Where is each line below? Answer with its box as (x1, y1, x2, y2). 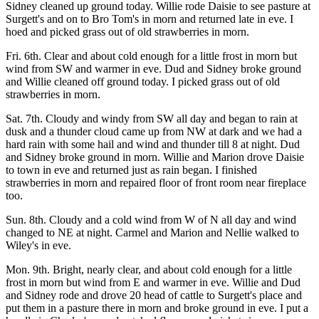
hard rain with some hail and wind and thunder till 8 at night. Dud (6, 138, 300, 150)
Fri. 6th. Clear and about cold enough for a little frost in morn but (6, 50, 297, 62)
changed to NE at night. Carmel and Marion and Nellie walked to (6, 226, 299, 239)
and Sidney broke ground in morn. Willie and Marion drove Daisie (6, 151, 304, 163)
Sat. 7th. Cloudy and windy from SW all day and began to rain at (6, 113, 298, 125)
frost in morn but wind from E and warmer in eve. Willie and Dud (6, 276, 300, 288)
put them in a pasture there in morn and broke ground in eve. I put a (6, 302, 308, 314)
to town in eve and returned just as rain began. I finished (6, 164, 257, 176)
